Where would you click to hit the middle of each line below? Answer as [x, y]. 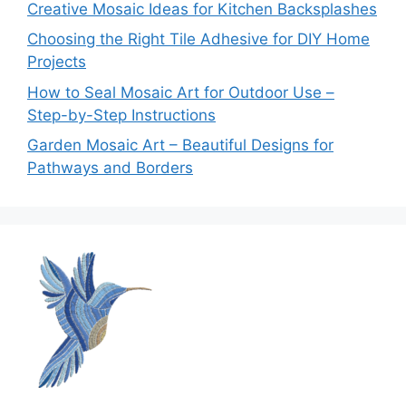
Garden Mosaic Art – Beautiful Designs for [180, 145]
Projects [57, 62]
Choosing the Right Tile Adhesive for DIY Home [198, 39]
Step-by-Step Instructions [121, 115]
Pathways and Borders [110, 168]
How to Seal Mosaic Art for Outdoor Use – [181, 92]
